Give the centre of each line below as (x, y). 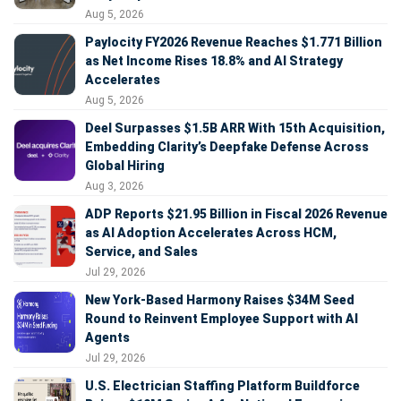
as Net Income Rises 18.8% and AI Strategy (214, 61)
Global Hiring (125, 166)
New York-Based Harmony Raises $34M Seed (220, 300)
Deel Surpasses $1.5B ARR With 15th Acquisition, (235, 128)
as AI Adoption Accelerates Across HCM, (211, 233)
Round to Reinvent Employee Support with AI (222, 319)
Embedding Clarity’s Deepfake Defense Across (227, 147)
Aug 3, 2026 (115, 187)
